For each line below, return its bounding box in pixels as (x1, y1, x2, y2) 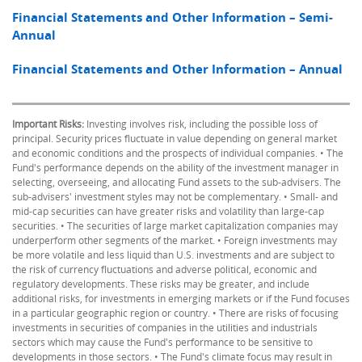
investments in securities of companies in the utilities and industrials (12, 321, 318, 335)
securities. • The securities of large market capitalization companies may (12, 219, 338, 233)
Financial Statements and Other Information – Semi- (12, 9, 333, 25)
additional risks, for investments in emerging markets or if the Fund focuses (12, 292, 350, 305)
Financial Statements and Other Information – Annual (12, 61, 343, 77)
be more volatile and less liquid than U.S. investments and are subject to (12, 248, 335, 262)
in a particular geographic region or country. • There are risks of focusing (12, 306, 339, 320)
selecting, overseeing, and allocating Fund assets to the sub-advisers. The (12, 175, 341, 189)
